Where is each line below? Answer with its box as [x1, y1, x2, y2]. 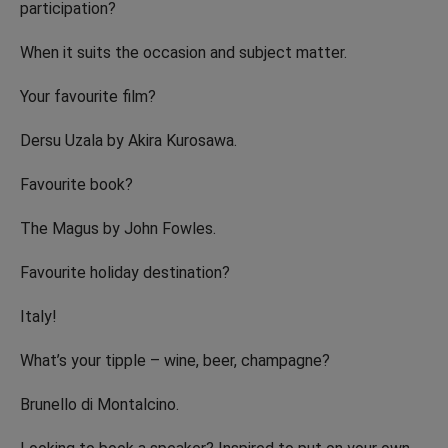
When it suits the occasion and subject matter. [20, 42, 347, 62]
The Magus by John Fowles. [20, 218, 216, 238]
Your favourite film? [20, 86, 156, 106]
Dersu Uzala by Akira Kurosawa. [20, 130, 237, 150]
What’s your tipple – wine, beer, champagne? [20, 350, 330, 370]
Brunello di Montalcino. [20, 394, 179, 414]
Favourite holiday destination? [20, 262, 230, 282]
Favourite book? [20, 174, 133, 194]
